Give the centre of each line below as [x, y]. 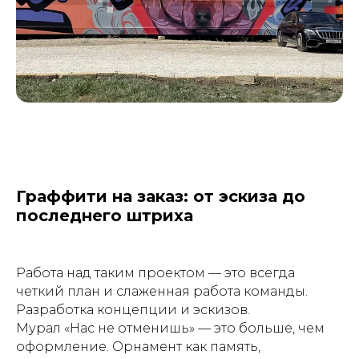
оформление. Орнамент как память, [138, 347]
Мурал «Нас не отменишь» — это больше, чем [170, 328]
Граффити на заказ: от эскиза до [161, 196]
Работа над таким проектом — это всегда [155, 273]
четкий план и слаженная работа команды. [162, 291]
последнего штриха [105, 216]
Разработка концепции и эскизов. [133, 310]
